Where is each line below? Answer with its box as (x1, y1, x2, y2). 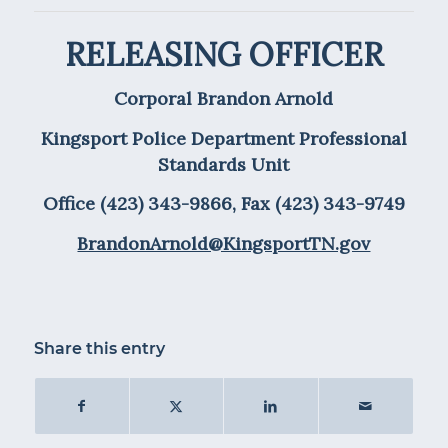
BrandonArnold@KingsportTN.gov (77, 232, 371, 256)
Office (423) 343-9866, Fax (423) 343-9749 (42, 192, 405, 216)
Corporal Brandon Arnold (114, 87, 334, 111)
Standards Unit (158, 152, 290, 176)
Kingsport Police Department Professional (40, 126, 407, 150)
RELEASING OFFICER (64, 33, 383, 75)
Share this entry (33, 339, 165, 359)
